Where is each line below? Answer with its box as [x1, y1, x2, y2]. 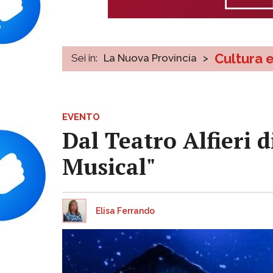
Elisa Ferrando [96, 205, 155, 216]
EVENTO [62, 111, 100, 122]
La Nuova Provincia [104, 51, 197, 64]
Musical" [62, 151, 155, 182]
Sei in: [71, 51, 97, 64]
